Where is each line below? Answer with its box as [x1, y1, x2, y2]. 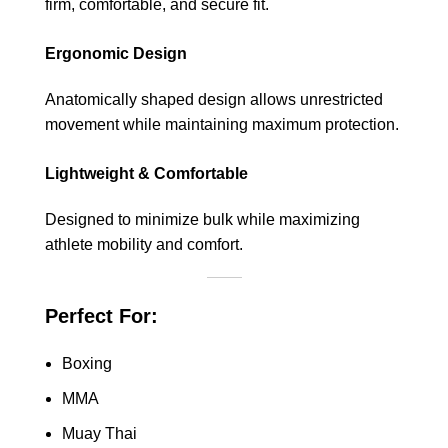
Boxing [62, 354, 112, 372]
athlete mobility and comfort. [45, 235, 243, 253]
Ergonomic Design [45, 44, 187, 62]
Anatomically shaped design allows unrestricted [45, 90, 383, 108]
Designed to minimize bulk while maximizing [45, 210, 360, 228]
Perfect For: [45, 304, 158, 327]
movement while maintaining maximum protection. [45, 115, 399, 133]
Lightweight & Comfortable [45, 164, 248, 182]
